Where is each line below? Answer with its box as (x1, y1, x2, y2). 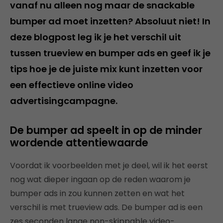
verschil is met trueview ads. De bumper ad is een (10, 201, 203, 213)
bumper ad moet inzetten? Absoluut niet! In (10, 14, 211, 27)
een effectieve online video (10, 78, 133, 91)
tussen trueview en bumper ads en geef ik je (10, 46, 211, 59)
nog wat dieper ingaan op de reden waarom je (10, 173, 191, 185)
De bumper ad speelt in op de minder (10, 122, 202, 137)
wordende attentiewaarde (10, 135, 148, 150)
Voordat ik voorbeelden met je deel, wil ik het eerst (10, 159, 208, 171)
